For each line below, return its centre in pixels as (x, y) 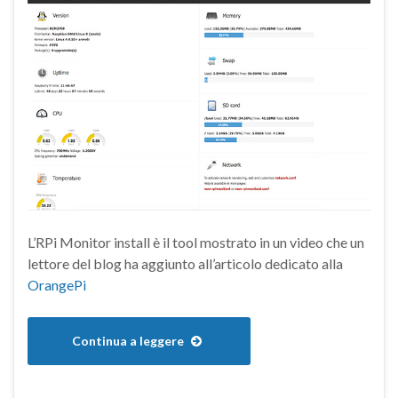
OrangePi (57, 285)
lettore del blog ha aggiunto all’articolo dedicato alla (185, 264)
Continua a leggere (129, 341)
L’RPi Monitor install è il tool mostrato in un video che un (196, 243)
